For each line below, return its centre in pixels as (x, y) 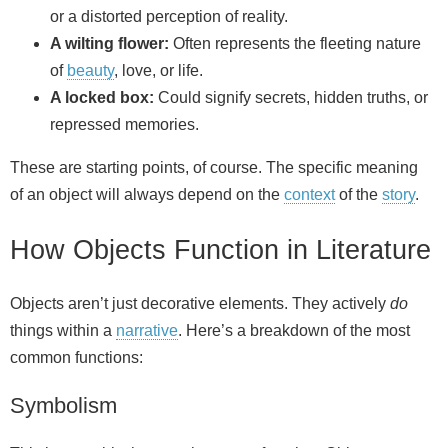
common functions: (76, 357)
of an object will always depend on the (147, 195)
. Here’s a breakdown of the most (294, 330)
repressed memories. (124, 125)
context (309, 195)
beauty (90, 71)
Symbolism (63, 405)
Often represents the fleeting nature (295, 44)
